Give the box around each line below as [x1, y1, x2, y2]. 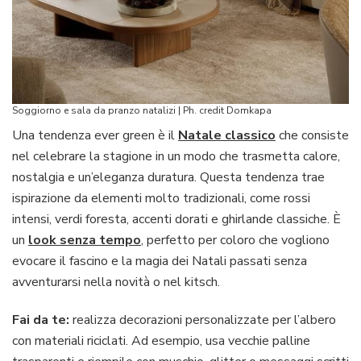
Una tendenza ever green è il [12, 126, 178, 144]
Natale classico [178, 126, 276, 144]
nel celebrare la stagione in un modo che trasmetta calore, [12, 147, 340, 165]
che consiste [276, 126, 349, 144]
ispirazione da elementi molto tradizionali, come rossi [12, 189, 310, 207]
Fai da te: [12, 310, 69, 329]
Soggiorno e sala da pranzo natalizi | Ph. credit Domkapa [12, 103, 272, 117]
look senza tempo [28, 230, 141, 249]
